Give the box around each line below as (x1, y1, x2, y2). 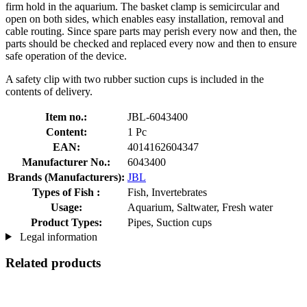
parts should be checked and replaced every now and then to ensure (5, 37, 297, 49)
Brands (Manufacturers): (8, 171, 125, 183)
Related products (5, 256, 101, 271)
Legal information (16, 230, 97, 243)
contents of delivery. (5, 85, 93, 97)
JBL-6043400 (127, 110, 188, 123)
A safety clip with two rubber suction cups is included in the (5, 73, 264, 85)
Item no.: (45, 110, 87, 123)
